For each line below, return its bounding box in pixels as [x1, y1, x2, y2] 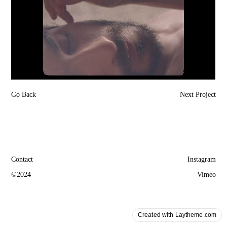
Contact [11, 156, 33, 164]
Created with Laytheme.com [138, 211, 216, 218]
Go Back [11, 91, 36, 99]
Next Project [179, 91, 216, 99]
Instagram [187, 156, 216, 164]
